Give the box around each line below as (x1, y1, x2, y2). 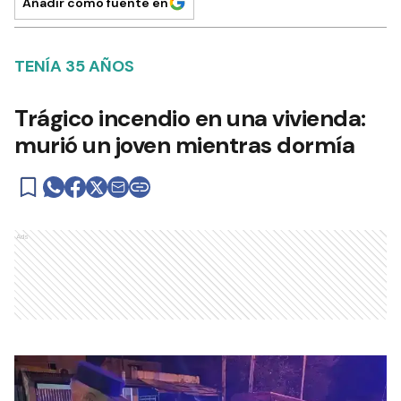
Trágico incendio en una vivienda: (14, 103, 366, 133)
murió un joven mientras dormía (14, 130, 354, 160)
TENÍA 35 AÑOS (14, 55, 134, 77)
